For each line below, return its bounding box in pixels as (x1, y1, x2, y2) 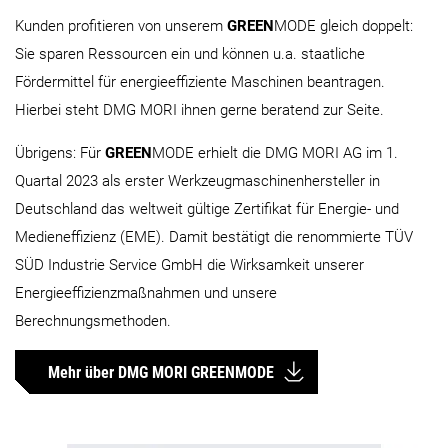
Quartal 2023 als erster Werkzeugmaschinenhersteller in (15, 172, 380, 191)
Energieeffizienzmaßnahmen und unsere (15, 284, 277, 303)
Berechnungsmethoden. (15, 312, 171, 331)
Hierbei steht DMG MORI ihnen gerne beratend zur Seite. (15, 101, 384, 120)
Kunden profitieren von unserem (15, 17, 227, 36)
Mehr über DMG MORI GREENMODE (48, 362, 274, 382)
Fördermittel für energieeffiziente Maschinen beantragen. (15, 73, 385, 92)
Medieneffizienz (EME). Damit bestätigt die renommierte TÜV (15, 228, 413, 247)
